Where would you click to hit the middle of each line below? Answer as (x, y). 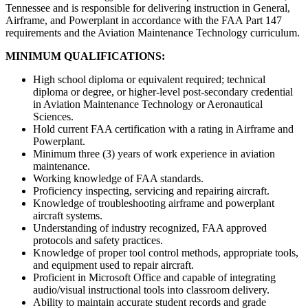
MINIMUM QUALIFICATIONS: (85, 56)
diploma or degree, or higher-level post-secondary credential (163, 91)
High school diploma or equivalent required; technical (149, 79)
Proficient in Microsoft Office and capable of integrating (154, 277)
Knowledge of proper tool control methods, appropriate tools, (166, 252)
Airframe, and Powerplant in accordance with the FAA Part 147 (144, 20)
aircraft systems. (68, 215)
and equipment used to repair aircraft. (113, 265)
